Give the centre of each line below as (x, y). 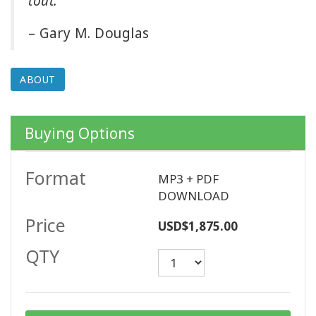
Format (56, 178)
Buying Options (80, 134)
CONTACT (34, 55)
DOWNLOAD (194, 196)
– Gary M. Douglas (89, 34)
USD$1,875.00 (198, 226)
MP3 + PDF (188, 179)
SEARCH (29, 102)
